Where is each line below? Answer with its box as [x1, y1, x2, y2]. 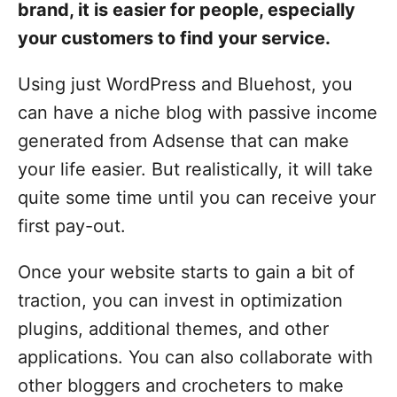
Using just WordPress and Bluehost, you [18, 74, 353, 95]
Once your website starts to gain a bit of [18, 261, 354, 283]
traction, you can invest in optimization [18, 290, 343, 311]
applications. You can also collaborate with [18, 346, 373, 368]
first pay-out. [18, 215, 126, 237]
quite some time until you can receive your [18, 187, 376, 208]
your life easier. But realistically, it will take [18, 159, 373, 180]
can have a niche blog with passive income [18, 102, 378, 123]
